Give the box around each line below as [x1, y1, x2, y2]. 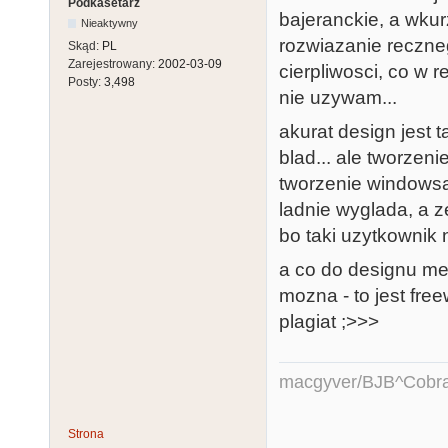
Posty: [68, 75, 104, 89]
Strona [68, 426, 104, 441]
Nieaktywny [81, 17, 139, 29]
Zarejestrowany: [68, 57, 158, 71]
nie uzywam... [279, 86, 397, 108]
